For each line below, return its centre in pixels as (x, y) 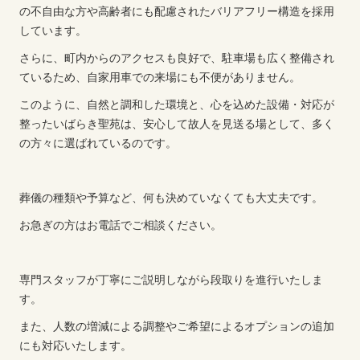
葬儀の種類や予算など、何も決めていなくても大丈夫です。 (171, 197)
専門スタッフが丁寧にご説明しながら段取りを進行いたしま (171, 279)
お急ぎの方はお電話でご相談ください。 (120, 225)
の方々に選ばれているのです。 (98, 143)
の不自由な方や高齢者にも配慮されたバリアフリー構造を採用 (176, 11)
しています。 (53, 30)
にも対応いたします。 (75, 345)
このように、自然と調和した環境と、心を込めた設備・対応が (176, 104)
